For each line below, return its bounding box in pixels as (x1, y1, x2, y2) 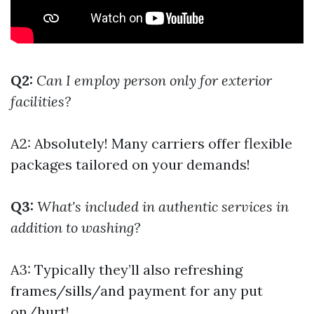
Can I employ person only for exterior (36, 71, 272, 89)
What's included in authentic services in (37, 198, 289, 215)
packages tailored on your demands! (11, 156, 250, 173)
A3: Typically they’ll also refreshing (11, 261, 243, 278)
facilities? (11, 93, 71, 110)
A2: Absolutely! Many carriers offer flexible (11, 135, 292, 152)
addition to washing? (11, 219, 140, 236)
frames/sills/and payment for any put (11, 282, 263, 299)
